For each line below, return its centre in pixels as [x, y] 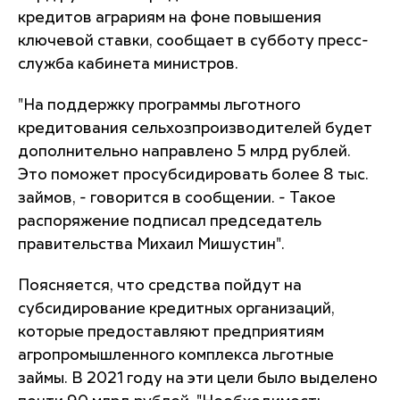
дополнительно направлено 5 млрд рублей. [184, 152]
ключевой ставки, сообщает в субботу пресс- [193, 41]
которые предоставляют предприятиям [171, 332]
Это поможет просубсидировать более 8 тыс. [193, 175]
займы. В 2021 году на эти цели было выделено [198, 379]
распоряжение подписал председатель [170, 221]
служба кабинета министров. [128, 64]
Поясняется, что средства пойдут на [160, 286]
